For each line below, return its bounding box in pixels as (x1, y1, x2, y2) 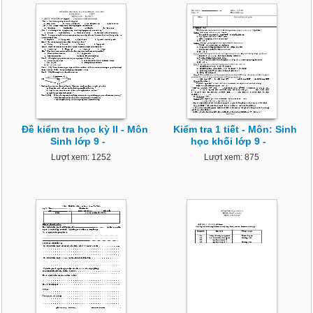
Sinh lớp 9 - (50, 136, 105, 147)
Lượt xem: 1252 (51, 152, 112, 163)
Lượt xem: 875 (204, 152, 260, 163)
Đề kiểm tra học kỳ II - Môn (21, 124, 148, 136)
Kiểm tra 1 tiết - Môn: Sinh (173, 124, 298, 136)
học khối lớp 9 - (190, 136, 266, 147)
